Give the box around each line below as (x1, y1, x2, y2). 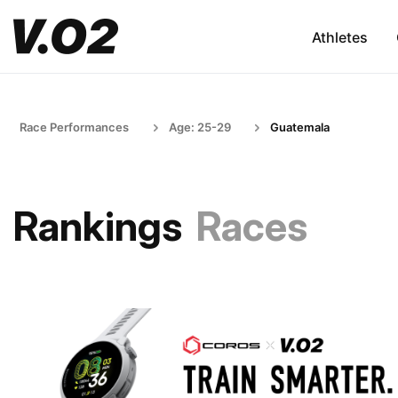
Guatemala (270, 120, 330, 134)
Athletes (311, 28, 368, 46)
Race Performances (20, 120, 129, 134)
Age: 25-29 (169, 120, 231, 134)
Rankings (13, 202, 182, 251)
